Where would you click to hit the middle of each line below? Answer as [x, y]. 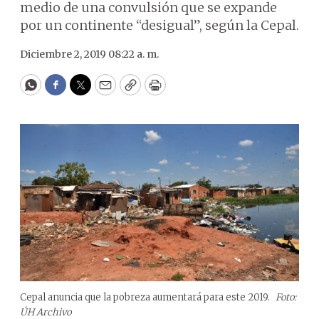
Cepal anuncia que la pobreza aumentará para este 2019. [146, 297]
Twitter [103, 91]
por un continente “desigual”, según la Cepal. [159, 25]
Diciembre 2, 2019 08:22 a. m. [89, 54]
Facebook [84, 91]
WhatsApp [63, 91]
